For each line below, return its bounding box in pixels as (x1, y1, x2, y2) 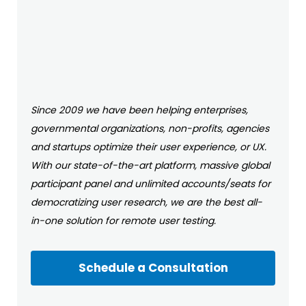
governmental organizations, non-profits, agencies (31, 121, 269, 135)
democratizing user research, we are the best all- (31, 195, 262, 209)
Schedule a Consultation (78, 259, 228, 276)
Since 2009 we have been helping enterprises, (31, 102, 248, 117)
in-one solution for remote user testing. (31, 213, 216, 227)
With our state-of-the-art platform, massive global (31, 158, 270, 172)
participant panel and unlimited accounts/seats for (31, 176, 270, 191)
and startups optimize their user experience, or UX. (31, 139, 266, 154)
